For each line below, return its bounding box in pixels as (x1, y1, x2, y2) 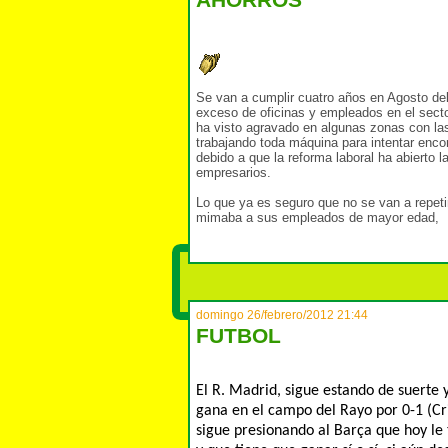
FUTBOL (196, 324, 281, 348)
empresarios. (196, 164, 271, 180)
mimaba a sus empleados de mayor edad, (196, 209, 439, 225)
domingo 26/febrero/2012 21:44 (196, 308, 368, 322)
